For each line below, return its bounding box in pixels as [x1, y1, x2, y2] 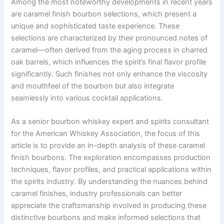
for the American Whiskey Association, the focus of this [11, 129, 200, 138]
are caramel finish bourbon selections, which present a [11, 9, 197, 18]
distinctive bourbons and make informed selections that [11, 213, 201, 222]
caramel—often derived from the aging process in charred [11, 45, 208, 54]
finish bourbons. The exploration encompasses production [11, 153, 211, 162]
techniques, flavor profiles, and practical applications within [11, 165, 212, 174]
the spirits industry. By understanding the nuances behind [11, 177, 208, 186]
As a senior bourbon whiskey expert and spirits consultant [11, 117, 209, 126]
